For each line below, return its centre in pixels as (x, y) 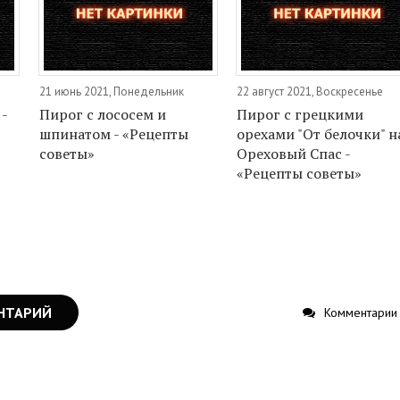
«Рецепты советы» (300, 174)
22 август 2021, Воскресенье (310, 92)
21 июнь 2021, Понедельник (111, 92)
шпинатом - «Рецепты (113, 134)
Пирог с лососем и (102, 115)
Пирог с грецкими (300, 115)
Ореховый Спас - (294, 154)
